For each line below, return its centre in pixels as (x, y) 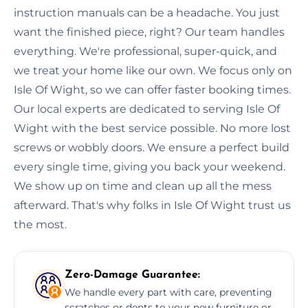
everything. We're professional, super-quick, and (145, 51)
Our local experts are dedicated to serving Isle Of (147, 109)
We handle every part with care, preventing (168, 292)
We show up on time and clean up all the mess (143, 186)
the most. (40, 224)
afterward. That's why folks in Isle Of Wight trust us (152, 205)
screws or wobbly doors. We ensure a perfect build (152, 147)
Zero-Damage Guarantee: (132, 275)
